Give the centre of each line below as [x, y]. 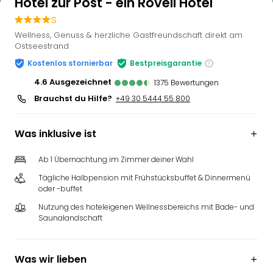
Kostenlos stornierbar [70, 63]
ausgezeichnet [83, 82]
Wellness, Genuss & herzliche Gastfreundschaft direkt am [129, 35]
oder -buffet [60, 189]
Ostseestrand [42, 46]
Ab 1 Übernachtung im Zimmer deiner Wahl [116, 159]
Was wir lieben [51, 259]
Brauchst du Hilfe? [73, 98]
